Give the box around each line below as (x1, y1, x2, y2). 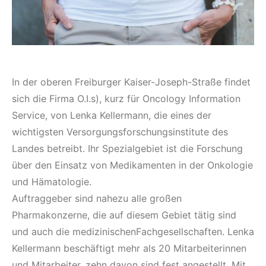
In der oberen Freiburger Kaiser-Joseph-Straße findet (12, 76, 251, 88)
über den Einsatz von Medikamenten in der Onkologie (12, 159, 253, 172)
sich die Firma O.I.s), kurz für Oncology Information (12, 93, 240, 105)
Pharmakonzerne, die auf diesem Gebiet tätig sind (12, 209, 236, 221)
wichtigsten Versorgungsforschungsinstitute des (12, 126, 228, 138)
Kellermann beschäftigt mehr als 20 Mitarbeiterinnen (12, 242, 246, 255)
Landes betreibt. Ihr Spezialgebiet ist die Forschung (12, 142, 243, 155)
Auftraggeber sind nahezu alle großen (12, 192, 182, 205)
